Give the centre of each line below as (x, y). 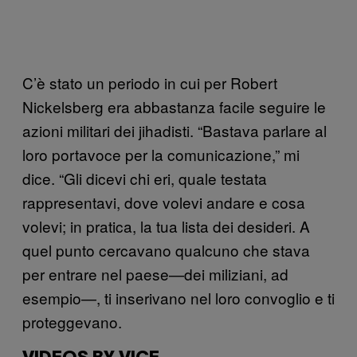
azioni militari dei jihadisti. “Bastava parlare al (175, 130)
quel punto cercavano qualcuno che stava (166, 249)
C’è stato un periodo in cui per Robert (150, 82)
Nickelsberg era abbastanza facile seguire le (174, 106)
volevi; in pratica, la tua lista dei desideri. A (166, 226)
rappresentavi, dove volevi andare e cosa (164, 202)
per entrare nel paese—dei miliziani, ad (155, 273)
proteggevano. (72, 321)
